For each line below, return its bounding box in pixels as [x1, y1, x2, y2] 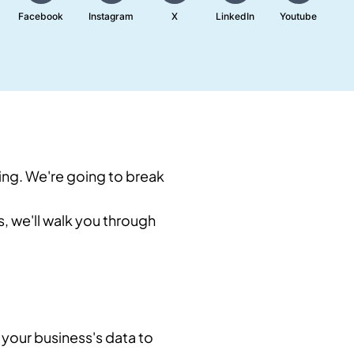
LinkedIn [216, 9, 255, 22]
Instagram [88, 9, 134, 22]
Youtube [280, 9, 318, 22]
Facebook [18, 9, 64, 22]
